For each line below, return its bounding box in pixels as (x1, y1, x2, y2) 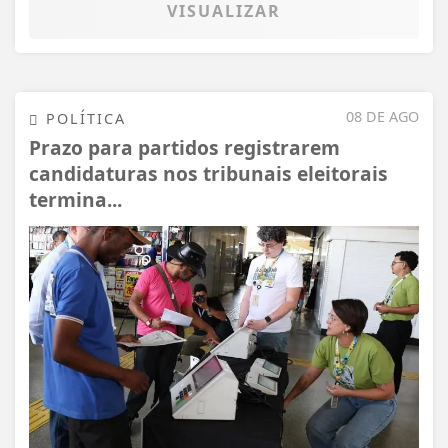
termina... (29, 186, 122, 214)
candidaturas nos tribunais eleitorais (29, 160, 388, 188)
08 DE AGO (346, 106, 419, 126)
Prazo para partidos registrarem (29, 134, 340, 162)
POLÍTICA (40, 108, 126, 128)
